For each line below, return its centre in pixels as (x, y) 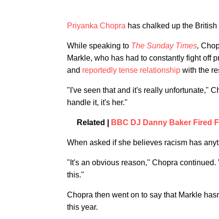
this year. (82, 207)
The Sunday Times (164, 46)
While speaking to (99, 46)
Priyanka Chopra (96, 26)
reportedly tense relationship (131, 70)
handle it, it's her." (97, 102)
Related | (94, 122)
